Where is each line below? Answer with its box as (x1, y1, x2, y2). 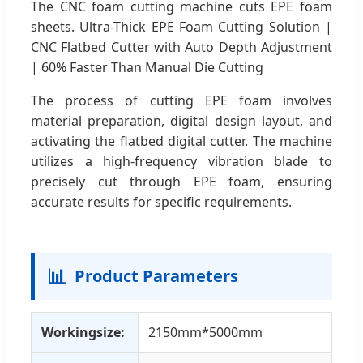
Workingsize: (41, 322, 125, 341)
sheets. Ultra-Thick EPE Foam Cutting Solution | (31, 17, 332, 36)
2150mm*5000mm (148, 322, 263, 341)
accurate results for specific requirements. (31, 192, 292, 211)
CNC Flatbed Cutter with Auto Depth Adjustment (31, 37, 332, 56)
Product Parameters (75, 264, 238, 287)
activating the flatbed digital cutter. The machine (31, 131, 332, 150)
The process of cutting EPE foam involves (31, 91, 332, 109)
